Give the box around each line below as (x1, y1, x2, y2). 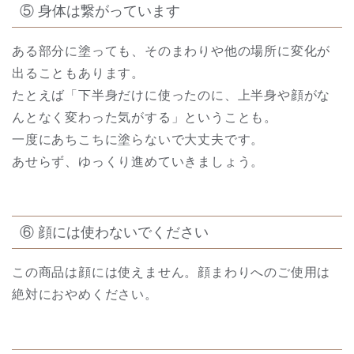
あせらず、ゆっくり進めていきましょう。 (12, 154, 265, 168)
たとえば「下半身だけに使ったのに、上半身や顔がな (12, 88, 331, 102)
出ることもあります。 (12, 66, 145, 80)
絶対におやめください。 (12, 288, 158, 302)
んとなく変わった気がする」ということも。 (12, 110, 277, 124)
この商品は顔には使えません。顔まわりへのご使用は (12, 265, 331, 280)
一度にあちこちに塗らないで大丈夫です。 (12, 132, 265, 146)
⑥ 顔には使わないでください (20, 224, 209, 241)
